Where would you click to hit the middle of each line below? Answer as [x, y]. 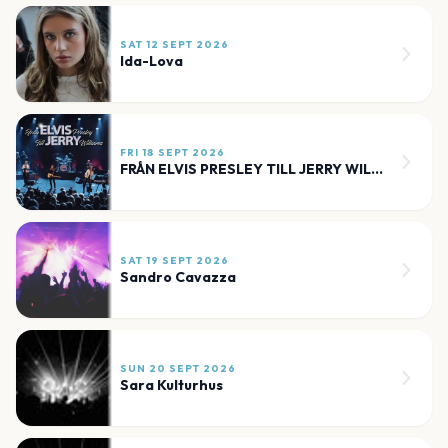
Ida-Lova [151, 61]
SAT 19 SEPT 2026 [174, 261]
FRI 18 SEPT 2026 [172, 153]
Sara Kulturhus [171, 385]
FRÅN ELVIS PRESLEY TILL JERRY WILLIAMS [377, 169]
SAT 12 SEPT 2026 [174, 45]
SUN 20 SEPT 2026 [178, 369]
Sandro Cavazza [178, 277]
